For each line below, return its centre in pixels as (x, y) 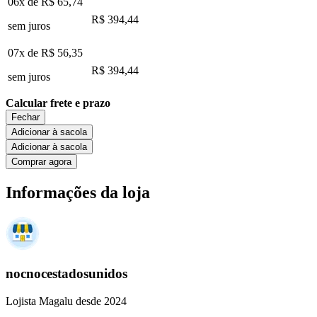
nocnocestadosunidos (67, 274)
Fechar (25, 117)
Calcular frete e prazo (58, 103)
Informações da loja (78, 192)
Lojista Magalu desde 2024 (66, 301)
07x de (24, 52)
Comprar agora (41, 161)
